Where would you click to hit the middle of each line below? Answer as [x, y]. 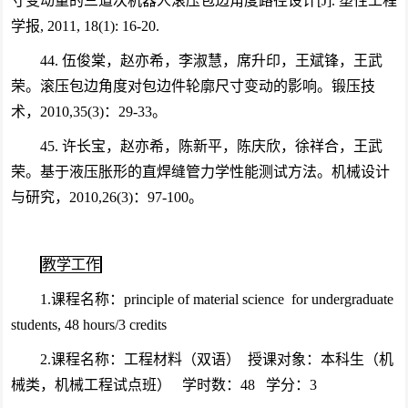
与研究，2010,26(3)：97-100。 [107, 197]
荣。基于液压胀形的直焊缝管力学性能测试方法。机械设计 [200, 172]
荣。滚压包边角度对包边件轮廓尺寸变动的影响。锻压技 [193, 86]
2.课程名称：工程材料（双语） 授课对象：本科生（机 [216, 359]
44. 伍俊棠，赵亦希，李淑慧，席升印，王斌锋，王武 [211, 61]
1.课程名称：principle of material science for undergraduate [216, 299]
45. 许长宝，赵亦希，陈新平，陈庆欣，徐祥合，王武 [211, 146]
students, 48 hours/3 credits [88, 325]
